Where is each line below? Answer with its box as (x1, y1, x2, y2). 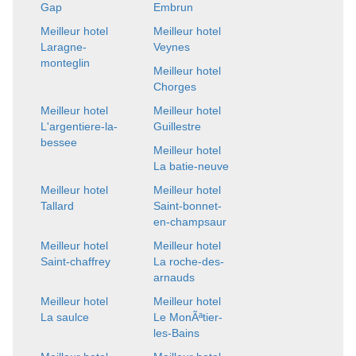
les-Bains (153, 326, 199, 339)
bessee (41, 135, 77, 149)
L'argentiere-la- (41, 119, 118, 133)
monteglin (41, 56, 90, 69)
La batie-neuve (153, 159, 229, 172)
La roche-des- (153, 254, 224, 268)
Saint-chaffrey (41, 254, 110, 268)
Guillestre (153, 119, 201, 133)
